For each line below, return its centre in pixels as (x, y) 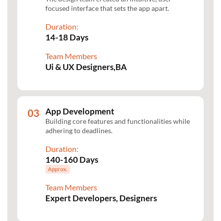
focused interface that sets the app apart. (107, 8)
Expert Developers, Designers (101, 198)
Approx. (58, 169)
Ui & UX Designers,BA (86, 67)
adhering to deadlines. (79, 130)
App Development (80, 111)
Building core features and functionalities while (118, 121)
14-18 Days (67, 37)
